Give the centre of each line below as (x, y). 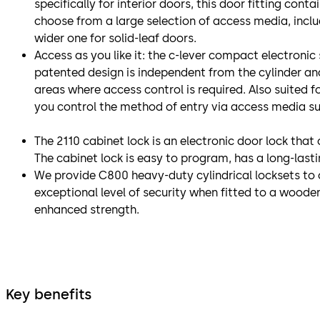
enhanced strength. (87, 209)
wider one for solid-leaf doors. (115, 38)
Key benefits (49, 294)
